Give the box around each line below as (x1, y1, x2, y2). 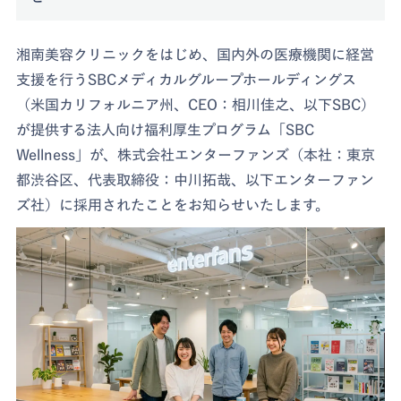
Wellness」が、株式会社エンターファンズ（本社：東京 (16, 147, 376, 162)
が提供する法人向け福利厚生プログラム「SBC (16, 122, 315, 137)
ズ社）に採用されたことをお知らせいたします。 (16, 197, 330, 212)
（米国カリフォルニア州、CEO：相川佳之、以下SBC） (16, 97, 376, 112)
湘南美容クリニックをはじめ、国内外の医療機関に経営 (16, 47, 375, 62)
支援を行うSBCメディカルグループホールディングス (16, 72, 357, 87)
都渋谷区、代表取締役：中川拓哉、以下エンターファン (16, 172, 375, 187)
